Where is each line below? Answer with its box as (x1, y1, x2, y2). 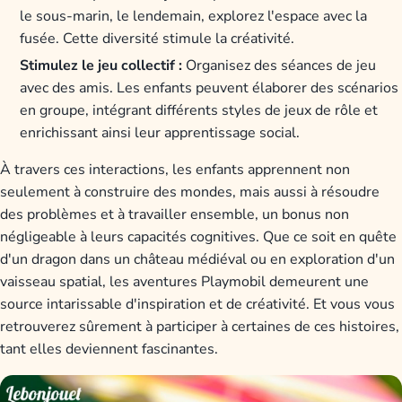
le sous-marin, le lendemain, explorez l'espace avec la (20, 6, 368, 27)
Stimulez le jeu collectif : (20, 56, 183, 76)
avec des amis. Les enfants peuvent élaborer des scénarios (20, 78, 399, 99)
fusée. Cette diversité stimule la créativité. (20, 29, 295, 49)
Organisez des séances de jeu (182, 56, 377, 76)
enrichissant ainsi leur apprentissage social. (20, 123, 301, 144)
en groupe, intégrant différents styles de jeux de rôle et (20, 100, 379, 121)
